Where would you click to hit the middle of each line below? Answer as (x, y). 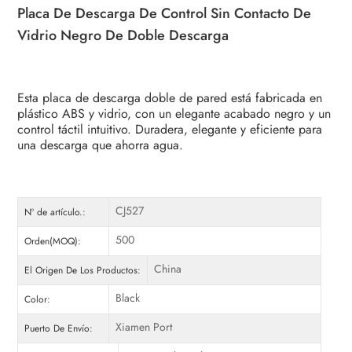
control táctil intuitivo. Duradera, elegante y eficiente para (170, 130)
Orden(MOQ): (53, 242)
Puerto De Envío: (59, 329)
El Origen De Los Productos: (83, 271)
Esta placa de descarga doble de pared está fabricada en (170, 98)
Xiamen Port (143, 327)
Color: (38, 300)
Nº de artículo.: (55, 213)
